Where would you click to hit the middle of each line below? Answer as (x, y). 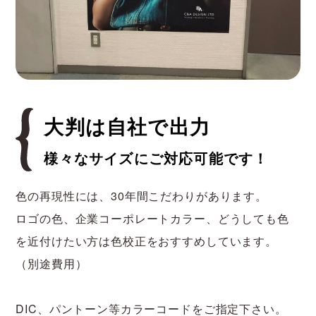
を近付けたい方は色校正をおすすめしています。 (146, 241)
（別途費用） (51, 264)
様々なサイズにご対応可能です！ (156, 157)
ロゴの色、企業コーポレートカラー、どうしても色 (152, 219)
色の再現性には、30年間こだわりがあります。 (141, 196)
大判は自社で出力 (127, 126)
